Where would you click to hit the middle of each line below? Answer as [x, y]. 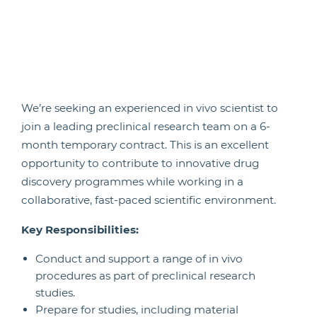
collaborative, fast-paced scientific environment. [149, 200]
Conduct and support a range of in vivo [139, 259]
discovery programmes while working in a [132, 181]
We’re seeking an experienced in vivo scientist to [150, 108]
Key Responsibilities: [80, 230]
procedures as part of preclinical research [145, 276]
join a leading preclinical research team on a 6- [146, 126]
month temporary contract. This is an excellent [145, 145]
